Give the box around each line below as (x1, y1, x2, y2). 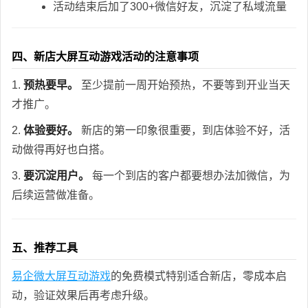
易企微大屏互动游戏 (12, 269, 111, 282)
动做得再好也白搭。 (12, 143, 111, 155)
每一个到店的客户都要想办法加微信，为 (89, 169, 290, 181)
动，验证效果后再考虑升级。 (12, 289, 155, 301)
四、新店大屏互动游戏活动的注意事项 (12, 50, 199, 63)
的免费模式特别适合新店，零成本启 (111, 269, 287, 282)
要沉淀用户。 (23, 169, 89, 181)
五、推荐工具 (12, 241, 78, 254)
